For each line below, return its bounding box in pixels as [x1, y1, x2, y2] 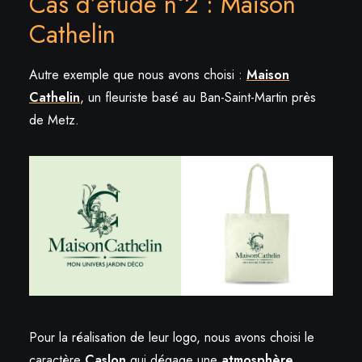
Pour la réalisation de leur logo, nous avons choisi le [29, 328, 314, 347]
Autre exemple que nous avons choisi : [29, 65, 246, 84]
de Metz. [29, 110, 79, 129]
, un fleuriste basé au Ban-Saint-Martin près [80, 87, 316, 107]
